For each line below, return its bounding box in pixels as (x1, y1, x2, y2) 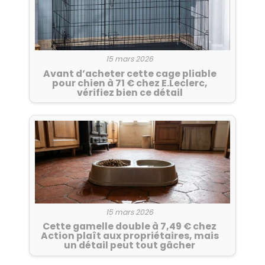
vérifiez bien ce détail (76, 85, 183, 99)
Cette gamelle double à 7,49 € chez (43, 219, 216, 234)
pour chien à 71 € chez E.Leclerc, (51, 76, 208, 90)
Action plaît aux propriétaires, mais (40, 229, 219, 243)
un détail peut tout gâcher (64, 238, 195, 253)
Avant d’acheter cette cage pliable (43, 66, 216, 80)
